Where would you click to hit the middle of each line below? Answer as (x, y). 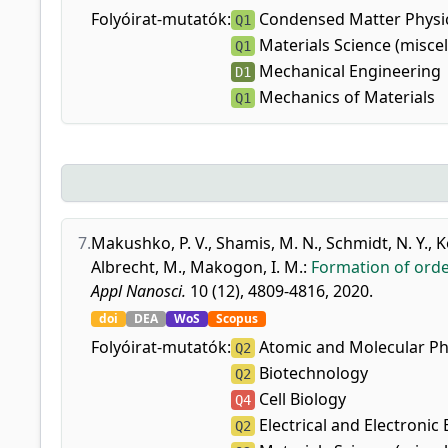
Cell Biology (300, 399)
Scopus (237, 318)
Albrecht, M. (136, 267)
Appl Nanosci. (138, 291)
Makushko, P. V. (149, 243)
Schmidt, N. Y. (377, 243)
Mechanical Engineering (348, 71)
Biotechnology (311, 373)
